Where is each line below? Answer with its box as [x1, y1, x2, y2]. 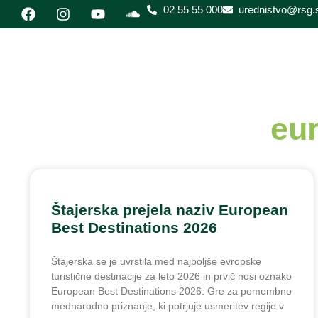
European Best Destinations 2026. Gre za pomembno [51, 285, 292, 297]
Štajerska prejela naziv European [51, 202, 288, 218]
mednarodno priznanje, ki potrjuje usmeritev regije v [51, 300, 284, 312]
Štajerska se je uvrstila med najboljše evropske [51, 256, 261, 267]
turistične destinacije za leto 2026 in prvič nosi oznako [51, 270, 292, 282]
